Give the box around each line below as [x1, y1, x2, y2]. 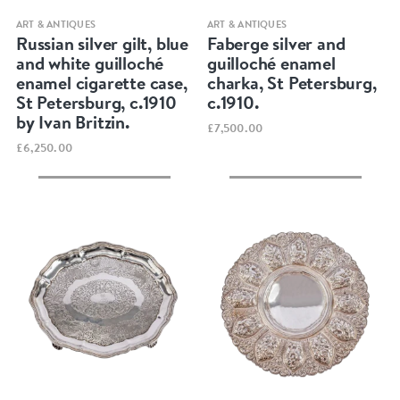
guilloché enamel [207, 51, 336, 76]
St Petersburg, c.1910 [15, 90, 177, 115]
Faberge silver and [207, 31, 346, 56]
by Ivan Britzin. [15, 110, 129, 135]
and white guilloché [15, 51, 164, 76]
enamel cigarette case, [15, 71, 187, 96]
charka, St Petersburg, [207, 71, 377, 96]
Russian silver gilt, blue [15, 31, 188, 56]
